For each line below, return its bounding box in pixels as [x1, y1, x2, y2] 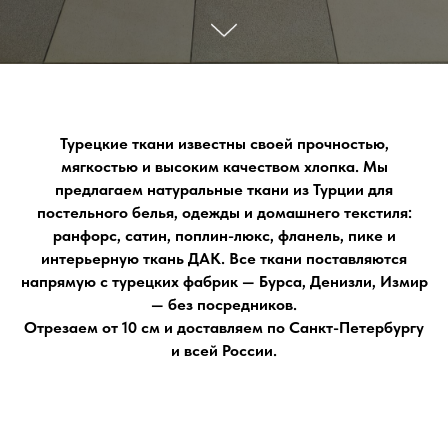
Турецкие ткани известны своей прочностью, [59, 134, 389, 153]
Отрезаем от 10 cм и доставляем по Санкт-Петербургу [24, 318, 424, 337]
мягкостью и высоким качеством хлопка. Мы [60, 157, 388, 176]
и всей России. [171, 341, 277, 360]
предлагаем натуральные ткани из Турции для [55, 180, 393, 199]
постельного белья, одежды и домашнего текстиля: [36, 203, 412, 222]
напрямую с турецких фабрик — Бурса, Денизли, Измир [20, 272, 428, 291]
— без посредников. [151, 295, 297, 314]
